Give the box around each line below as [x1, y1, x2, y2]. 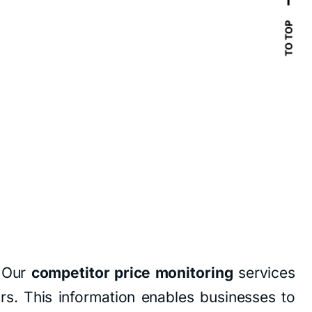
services [233, 264, 295, 282]
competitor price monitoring [31, 264, 233, 282]
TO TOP [282, 20, 295, 57]
